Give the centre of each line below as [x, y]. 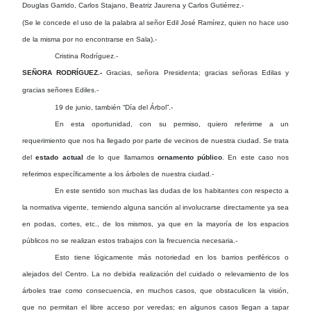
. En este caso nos [255, 157]
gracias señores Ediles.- [60, 90]
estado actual [59, 157]
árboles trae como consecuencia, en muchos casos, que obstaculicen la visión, [155, 290]
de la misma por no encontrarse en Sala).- [90, 39]
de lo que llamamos [120, 157]
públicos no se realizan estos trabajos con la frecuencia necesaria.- [130, 240]
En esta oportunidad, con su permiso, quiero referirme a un [172, 124]
